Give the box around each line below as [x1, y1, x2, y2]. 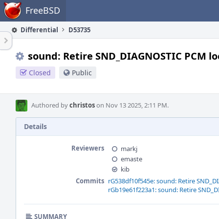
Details [24, 122, 47, 131]
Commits [76, 176, 104, 185]
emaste [121, 154, 142, 163]
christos [69, 101, 95, 109]
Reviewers [71, 144, 104, 153]
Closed [29, 68, 51, 77]
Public [72, 68, 92, 77]
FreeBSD [25, 4, 60, 16]
